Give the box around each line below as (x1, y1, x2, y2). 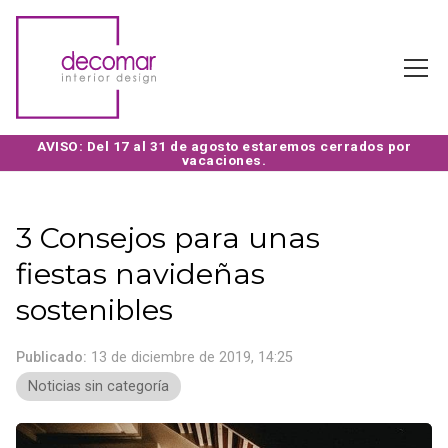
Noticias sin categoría (28, 378, 169, 396)
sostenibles (16, 292, 173, 328)
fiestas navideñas (16, 256, 265, 292)
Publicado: (16, 349, 87, 367)
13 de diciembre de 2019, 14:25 (91, 349, 293, 367)
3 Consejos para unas (16, 220, 320, 256)
